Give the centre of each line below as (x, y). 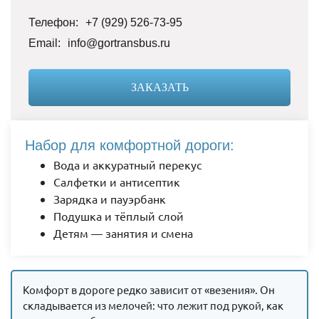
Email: (45, 43)
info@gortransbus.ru (119, 43)
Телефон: (53, 22)
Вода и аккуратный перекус (127, 164)
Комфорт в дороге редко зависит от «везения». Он (149, 289)
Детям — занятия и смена (123, 232)
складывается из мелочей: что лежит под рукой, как (153, 305)
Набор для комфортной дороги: (130, 145)
